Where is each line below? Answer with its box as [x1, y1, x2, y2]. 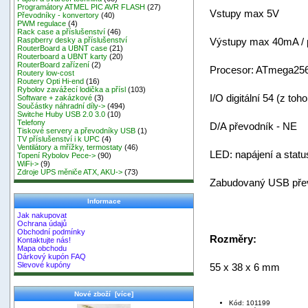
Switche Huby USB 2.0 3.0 [17, 110, 106, 119]
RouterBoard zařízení [17, 60, 90, 69]
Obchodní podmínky [17, 228, 86, 236]
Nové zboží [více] [74, 289, 133, 298]
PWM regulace [17, 19, 67, 28]
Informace [87, 197, 121, 205]
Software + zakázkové [17, 93, 93, 102]
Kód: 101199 [229, 298, 270, 307]
